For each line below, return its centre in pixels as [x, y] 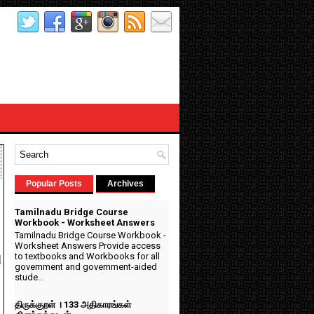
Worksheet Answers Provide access [88, 245]
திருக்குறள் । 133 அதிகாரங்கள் [73, 304]
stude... [29, 277]
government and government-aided [86, 266]
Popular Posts [54, 184]
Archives [125, 184]
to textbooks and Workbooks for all [87, 256]
